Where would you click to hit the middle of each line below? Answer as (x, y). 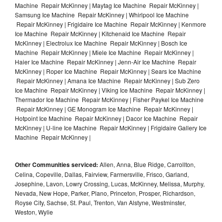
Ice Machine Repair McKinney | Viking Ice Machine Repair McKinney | (110, 90)
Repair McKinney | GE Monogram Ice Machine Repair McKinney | (104, 109)
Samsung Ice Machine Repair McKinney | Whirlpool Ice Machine (102, 14)
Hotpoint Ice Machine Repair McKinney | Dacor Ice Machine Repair (106, 118)
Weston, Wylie (34, 212)
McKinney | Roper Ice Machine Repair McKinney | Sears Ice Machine (108, 71)
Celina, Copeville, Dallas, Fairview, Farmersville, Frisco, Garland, (102, 174)
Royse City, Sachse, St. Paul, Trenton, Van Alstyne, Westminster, (100, 202)
